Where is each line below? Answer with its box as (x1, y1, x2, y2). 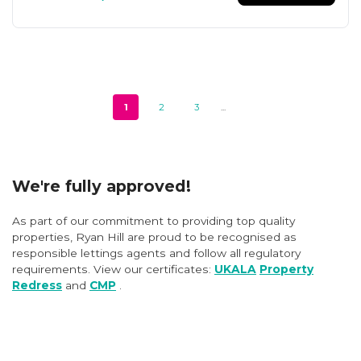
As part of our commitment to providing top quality (12, 214, 295, 228)
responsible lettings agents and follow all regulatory (12, 247, 301, 260)
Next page (242, 107, 288, 119)
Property (259, 263, 313, 276)
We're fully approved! (12, 176, 191, 196)
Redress (12, 279, 62, 293)
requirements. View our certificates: (12, 263, 214, 276)
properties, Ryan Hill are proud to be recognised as (12, 230, 297, 244)
